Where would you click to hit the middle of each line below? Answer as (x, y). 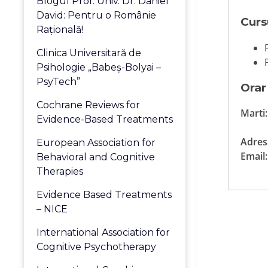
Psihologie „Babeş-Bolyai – (99, 67)
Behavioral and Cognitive (96, 157)
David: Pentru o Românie (97, 15)
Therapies (60, 171)
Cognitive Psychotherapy (97, 247)
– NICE (52, 209)
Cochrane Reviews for (89, 105)
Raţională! (60, 30)
